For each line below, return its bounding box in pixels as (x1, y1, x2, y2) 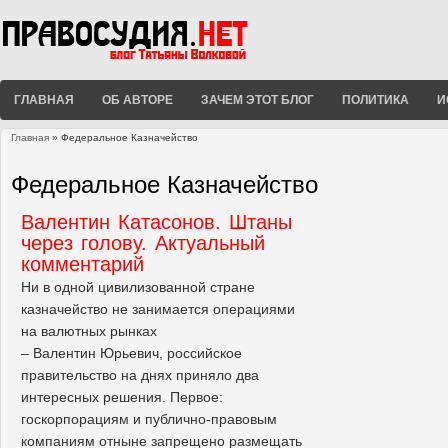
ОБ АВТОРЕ (102, 90, 173, 109)
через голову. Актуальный (21, 231, 265, 254)
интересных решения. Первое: (21, 388, 223, 405)
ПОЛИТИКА (342, 90, 409, 109)
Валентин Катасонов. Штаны (21, 210, 292, 233)
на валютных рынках (21, 322, 157, 339)
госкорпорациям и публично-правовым (21, 410, 277, 427)
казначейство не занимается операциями (21, 300, 295, 317)
